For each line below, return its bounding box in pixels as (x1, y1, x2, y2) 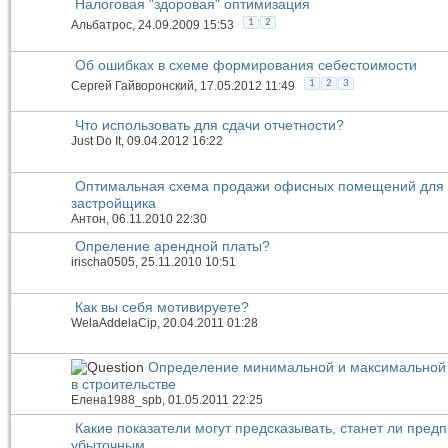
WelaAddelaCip (71, 315, 157, 330)
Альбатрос (71, 18, 132, 33)
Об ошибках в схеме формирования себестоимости (75, 56, 417, 73)
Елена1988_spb (71, 393, 162, 408)
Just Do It (71, 134, 121, 149)
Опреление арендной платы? (75, 238, 270, 255)
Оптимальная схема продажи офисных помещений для (75, 177, 444, 194)
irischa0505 (71, 255, 135, 270)
